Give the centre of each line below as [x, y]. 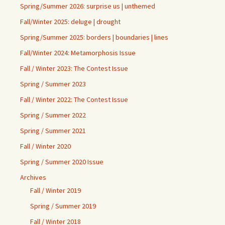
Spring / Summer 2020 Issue [62, 162]
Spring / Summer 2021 [53, 131]
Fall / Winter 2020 [45, 146]
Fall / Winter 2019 [55, 190]
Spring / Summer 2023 [53, 84]
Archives [33, 177]
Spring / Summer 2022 [53, 115]
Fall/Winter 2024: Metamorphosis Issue [78, 53]
